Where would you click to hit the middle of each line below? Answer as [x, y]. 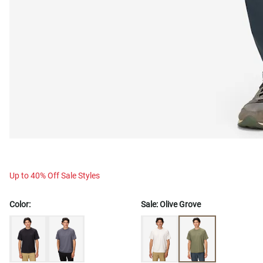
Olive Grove [180, 204]
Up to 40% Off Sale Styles [55, 175]
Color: [20, 204]
